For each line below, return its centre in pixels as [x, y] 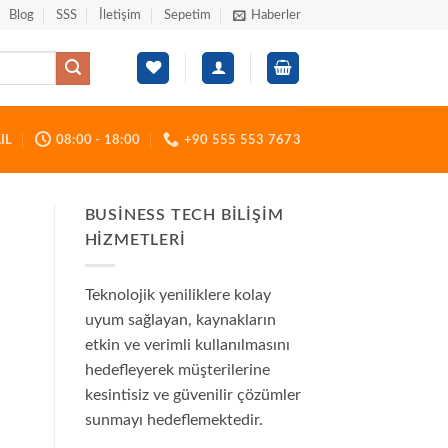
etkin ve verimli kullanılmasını [187, 344]
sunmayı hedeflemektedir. [173, 419]
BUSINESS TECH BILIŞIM [184, 215]
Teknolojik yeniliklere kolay [177, 294]
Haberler [276, 15]
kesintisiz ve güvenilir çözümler [192, 394]
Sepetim [187, 15]
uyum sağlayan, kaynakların [180, 319]
